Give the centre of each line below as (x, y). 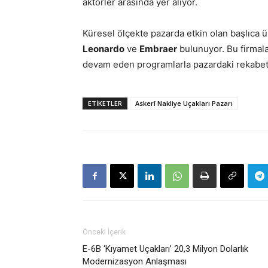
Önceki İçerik (104, 232)
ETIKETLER (105, 103)
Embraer (158, 49)
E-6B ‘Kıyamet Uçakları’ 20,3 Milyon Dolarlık (165, 249)
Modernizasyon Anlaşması (135, 261)
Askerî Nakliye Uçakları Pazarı (184, 103)
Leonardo (103, 49)
